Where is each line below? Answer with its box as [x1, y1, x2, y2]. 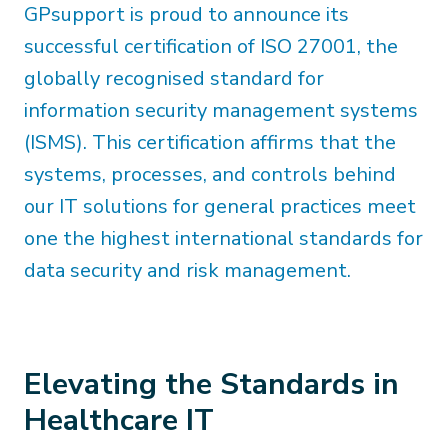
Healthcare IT [24, 400, 214, 441]
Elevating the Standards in [24, 364, 399, 405]
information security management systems [24, 97, 418, 124]
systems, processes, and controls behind [24, 161, 396, 188]
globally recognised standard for [24, 65, 324, 92]
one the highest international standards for [24, 225, 423, 252]
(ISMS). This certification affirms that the [24, 129, 396, 156]
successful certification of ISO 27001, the [24, 33, 398, 60]
